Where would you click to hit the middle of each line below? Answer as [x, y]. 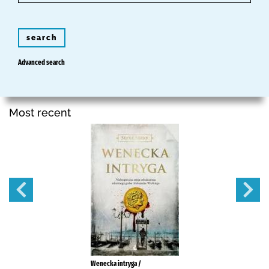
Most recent [40, 112]
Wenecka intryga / [116, 263]
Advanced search [41, 62]
